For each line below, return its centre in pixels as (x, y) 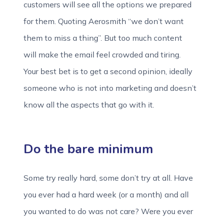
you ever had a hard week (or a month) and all (106, 194)
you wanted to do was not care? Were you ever (108, 211)
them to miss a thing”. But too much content (103, 38)
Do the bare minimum (88, 149)
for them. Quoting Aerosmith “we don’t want (104, 21)
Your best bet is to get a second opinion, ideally (108, 71)
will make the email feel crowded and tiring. (102, 55)
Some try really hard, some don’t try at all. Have (108, 178)
